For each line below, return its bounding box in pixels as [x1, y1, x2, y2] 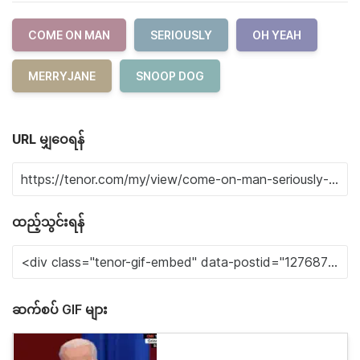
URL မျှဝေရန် [12, 131, 84, 147]
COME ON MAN [28, 28, 110, 42]
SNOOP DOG [136, 69, 204, 83]
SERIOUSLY [150, 28, 212, 42]
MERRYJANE [28, 69, 96, 83]
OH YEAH [252, 28, 301, 42]
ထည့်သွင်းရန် [12, 214, 84, 230]
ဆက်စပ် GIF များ [12, 301, 108, 317]
